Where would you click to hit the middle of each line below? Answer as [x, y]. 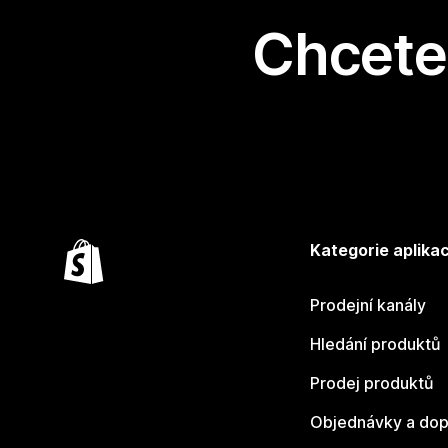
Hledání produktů [375, 344]
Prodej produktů [371, 383]
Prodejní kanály [367, 305]
